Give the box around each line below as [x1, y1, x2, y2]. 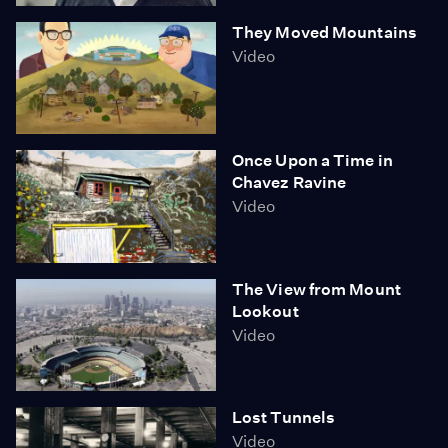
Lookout [232, 301, 299, 321]
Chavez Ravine [232, 173, 347, 192]
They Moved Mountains [232, 22, 417, 42]
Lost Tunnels [232, 408, 336, 427]
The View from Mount [232, 279, 401, 299]
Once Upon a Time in [232, 151, 393, 170]
